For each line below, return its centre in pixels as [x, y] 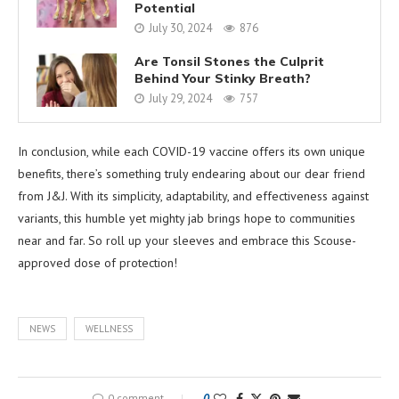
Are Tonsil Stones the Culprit [229, 62]
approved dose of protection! [98, 262]
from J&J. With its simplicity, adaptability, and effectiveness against [193, 195]
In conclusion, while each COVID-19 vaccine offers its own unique [191, 151]
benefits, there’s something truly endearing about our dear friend [191, 173]
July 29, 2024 [180, 99]
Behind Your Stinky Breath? [223, 79]
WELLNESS [109, 328]
